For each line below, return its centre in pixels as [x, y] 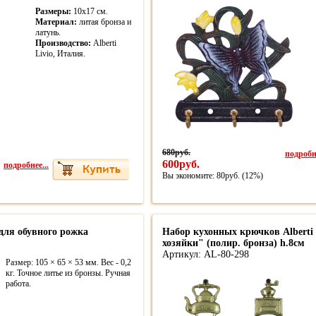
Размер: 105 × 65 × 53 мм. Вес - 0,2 [68, 262]
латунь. [48, 32]
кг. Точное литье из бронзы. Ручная [68, 273]
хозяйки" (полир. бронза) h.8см [233, 243]
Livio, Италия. [60, 54]
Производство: [63, 43]
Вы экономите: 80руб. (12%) [213, 176]
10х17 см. [90, 11]
